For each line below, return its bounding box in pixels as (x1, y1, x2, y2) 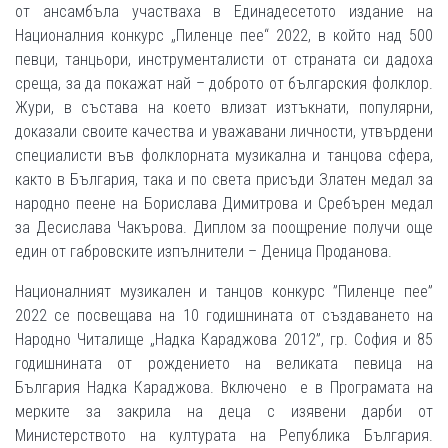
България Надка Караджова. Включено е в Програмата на (15, 378, 433, 397)
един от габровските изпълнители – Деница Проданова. (15, 242, 400, 261)
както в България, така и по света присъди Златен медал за (15, 170, 433, 189)
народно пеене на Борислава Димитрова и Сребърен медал (15, 194, 433, 213)
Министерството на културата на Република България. (15, 426, 433, 445)
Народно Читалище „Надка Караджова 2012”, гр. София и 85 (15, 330, 433, 349)
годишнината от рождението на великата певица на (15, 354, 433, 373)
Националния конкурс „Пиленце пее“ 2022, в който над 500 (15, 26, 433, 45)
